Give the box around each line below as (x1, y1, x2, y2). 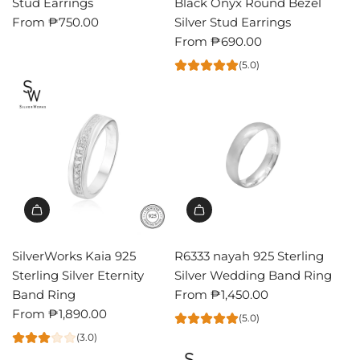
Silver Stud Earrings (174, 14, 291, 30)
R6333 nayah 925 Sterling (174, 247, 213, 264)
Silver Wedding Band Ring (174, 267, 332, 283)
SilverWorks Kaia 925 (12, 247, 136, 264)
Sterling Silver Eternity (12, 267, 144, 283)
